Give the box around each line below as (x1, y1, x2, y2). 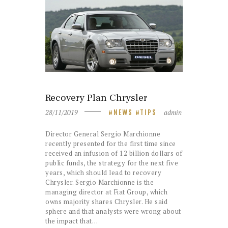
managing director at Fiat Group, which (45, 187, 167, 196)
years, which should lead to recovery (45, 167, 161, 177)
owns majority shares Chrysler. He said (45, 196, 167, 206)
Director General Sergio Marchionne (45, 129, 160, 138)
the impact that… (45, 216, 98, 225)
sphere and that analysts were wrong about (45, 206, 181, 216)
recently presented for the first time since (45, 138, 176, 148)
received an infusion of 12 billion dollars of (45, 148, 183, 158)
